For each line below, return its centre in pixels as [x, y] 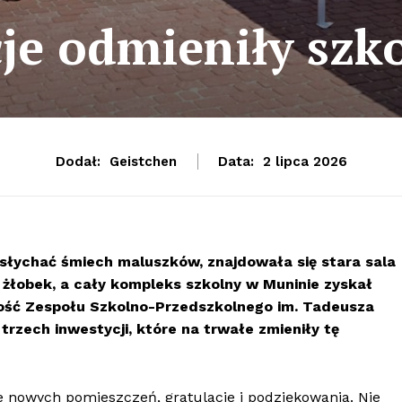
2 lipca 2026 [305, 162]
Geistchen [143, 162]
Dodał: [78, 162]
